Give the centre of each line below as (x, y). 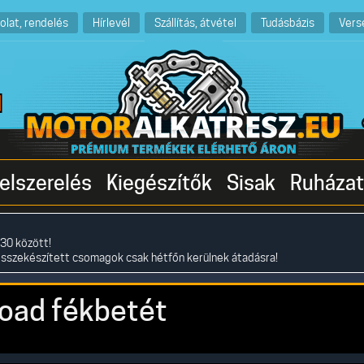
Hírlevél (111, 22)
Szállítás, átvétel (195, 22)
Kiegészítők (159, 183)
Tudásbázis (287, 22)
